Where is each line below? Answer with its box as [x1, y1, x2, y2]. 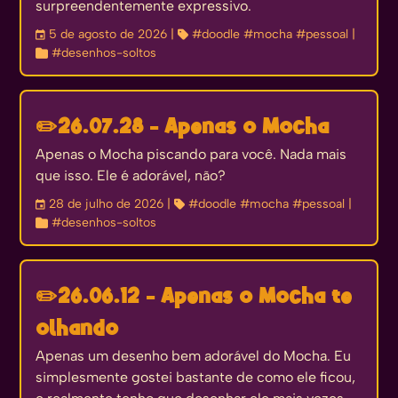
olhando [36, 318, 119, 340]
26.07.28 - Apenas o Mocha [58, 116, 330, 139]
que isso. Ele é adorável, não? [36, 168, 227, 183]
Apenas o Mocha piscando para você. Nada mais [36, 147, 347, 162]
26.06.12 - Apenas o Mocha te [58, 286, 353, 308]
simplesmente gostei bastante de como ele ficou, [36, 370, 356, 385]
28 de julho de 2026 [49, 197, 168, 211]
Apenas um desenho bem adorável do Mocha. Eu [36, 348, 352, 363]
